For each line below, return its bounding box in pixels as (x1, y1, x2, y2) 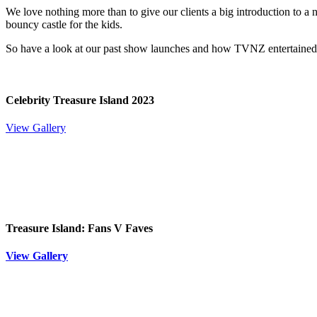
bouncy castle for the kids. (6, 18, 122, 30)
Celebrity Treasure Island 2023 (6, 94, 154, 107)
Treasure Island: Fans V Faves (6, 221, 153, 234)
